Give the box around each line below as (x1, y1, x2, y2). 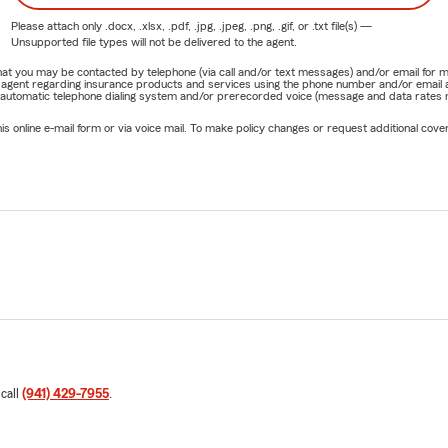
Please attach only (10, 19, 105, 32)
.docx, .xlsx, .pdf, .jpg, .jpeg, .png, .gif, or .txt (104, 19, 328, 32)
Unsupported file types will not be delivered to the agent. (10, 35, 297, 48)
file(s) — (327, 19, 372, 32)
